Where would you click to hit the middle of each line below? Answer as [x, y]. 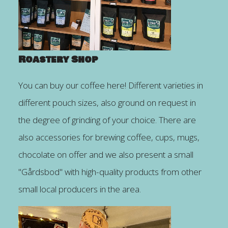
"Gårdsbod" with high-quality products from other [110, 172]
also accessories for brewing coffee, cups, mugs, [109, 137]
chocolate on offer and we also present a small [106, 154]
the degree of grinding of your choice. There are [107, 120]
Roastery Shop [58, 59]
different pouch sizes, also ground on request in [107, 102]
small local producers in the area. [79, 189]
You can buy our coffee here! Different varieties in [110, 85]
